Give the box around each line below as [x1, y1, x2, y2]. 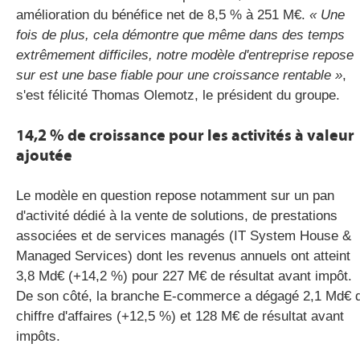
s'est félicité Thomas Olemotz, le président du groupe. [16, 88, 340, 103]
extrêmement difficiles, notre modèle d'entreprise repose [16, 47, 354, 63]
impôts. [16, 329, 60, 344]
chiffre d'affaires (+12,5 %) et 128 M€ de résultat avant [16, 309, 344, 324]
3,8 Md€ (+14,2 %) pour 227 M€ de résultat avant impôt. [16, 268, 352, 284]
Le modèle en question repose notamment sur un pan [16, 188, 334, 203]
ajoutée [16, 146, 72, 165]
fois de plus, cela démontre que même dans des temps [16, 27, 345, 43]
